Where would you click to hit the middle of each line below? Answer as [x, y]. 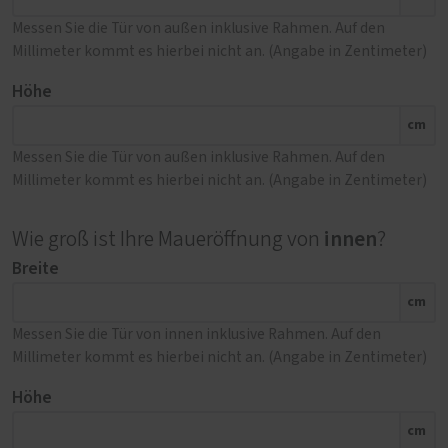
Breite [35, 268]
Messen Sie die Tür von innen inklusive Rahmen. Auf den [196, 334]
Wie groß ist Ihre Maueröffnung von [168, 239]
